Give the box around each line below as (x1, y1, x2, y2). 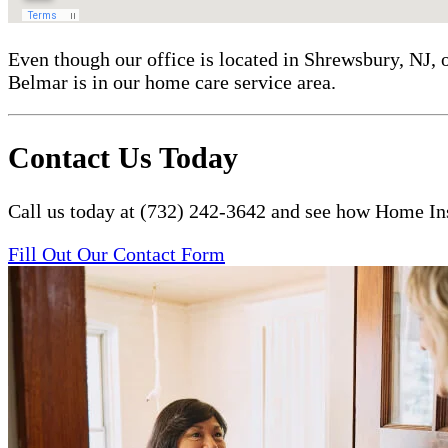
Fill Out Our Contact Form (8, 243, 225, 266)
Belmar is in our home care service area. (8, 71, 336, 94)
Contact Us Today (8, 141, 238, 175)
